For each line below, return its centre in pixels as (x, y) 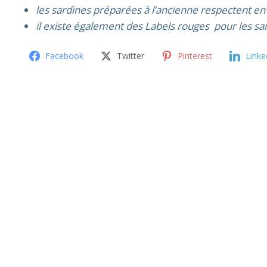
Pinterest (195, 55)
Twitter (131, 55)
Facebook (64, 55)
